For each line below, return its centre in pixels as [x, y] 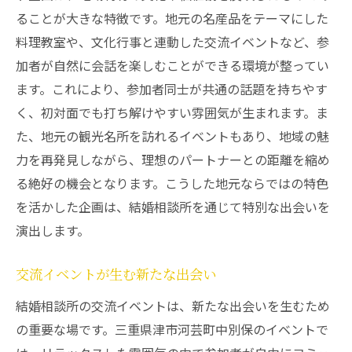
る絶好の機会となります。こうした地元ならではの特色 [172, 183]
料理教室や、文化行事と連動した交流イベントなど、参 [172, 42]
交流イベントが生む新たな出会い [116, 275]
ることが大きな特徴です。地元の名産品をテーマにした [172, 18]
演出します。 [53, 230]
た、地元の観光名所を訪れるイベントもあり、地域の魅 [172, 136]
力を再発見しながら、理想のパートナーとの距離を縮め [173, 159]
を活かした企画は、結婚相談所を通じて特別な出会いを [173, 207]
